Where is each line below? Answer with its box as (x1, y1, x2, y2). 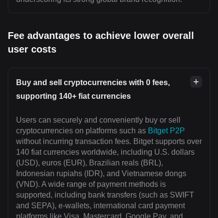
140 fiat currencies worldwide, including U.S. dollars (16, 148, 195, 156)
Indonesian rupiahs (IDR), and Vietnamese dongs (16, 169, 186, 178)
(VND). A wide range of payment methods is (16, 180, 166, 188)
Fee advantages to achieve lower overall (8, 30, 194, 41)
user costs (8, 44, 56, 54)
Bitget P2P (148, 127, 185, 135)
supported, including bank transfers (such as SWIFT (16, 191, 194, 199)
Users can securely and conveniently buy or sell (16, 116, 181, 124)
